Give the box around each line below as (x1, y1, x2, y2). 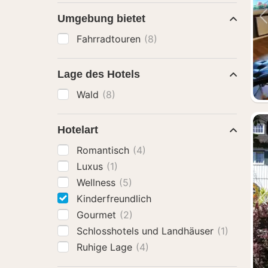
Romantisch (77, 144, 132, 156)
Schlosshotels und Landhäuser (77, 225, 217, 237)
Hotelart (57, 124, 98, 136)
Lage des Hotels (57, 68, 140, 80)
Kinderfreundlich (77, 193, 151, 205)
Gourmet (77, 209, 119, 221)
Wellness (77, 176, 118, 188)
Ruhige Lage (77, 241, 135, 253)
